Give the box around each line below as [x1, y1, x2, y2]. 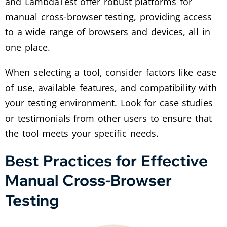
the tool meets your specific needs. [5, 127, 159, 140]
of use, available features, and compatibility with [5, 82, 217, 94]
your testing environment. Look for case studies [5, 97, 213, 109]
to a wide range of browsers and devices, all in [5, 26, 210, 39]
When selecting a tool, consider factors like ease [5, 66, 216, 79]
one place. [5, 41, 50, 54]
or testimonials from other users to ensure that [5, 112, 212, 125]
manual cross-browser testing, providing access [5, 11, 212, 23]
